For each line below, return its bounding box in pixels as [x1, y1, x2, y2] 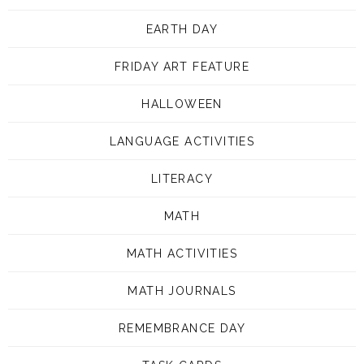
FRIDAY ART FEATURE [114, 59, 250, 73]
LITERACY [150, 171, 214, 185]
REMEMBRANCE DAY [119, 321, 245, 335]
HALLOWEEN [141, 97, 223, 110]
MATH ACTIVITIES [127, 246, 237, 260]
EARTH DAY [145, 22, 219, 36]
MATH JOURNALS [128, 284, 236, 297]
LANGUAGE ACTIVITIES [109, 134, 255, 148]
